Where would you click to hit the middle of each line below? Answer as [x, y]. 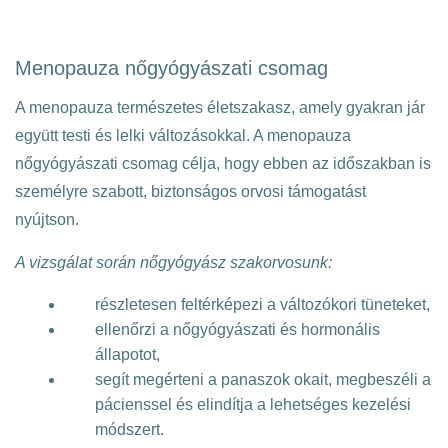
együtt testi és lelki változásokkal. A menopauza [183, 135]
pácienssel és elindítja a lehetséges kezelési [253, 404]
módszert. [129, 429]
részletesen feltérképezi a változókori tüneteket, [262, 304]
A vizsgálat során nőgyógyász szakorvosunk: [173, 262]
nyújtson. [47, 219]
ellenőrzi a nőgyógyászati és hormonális [237, 329]
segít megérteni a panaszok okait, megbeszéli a [263, 379]
